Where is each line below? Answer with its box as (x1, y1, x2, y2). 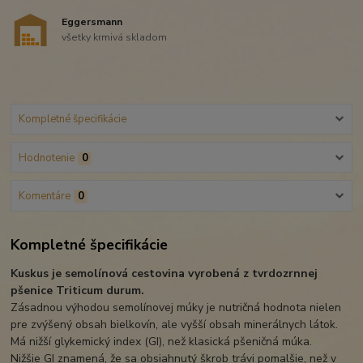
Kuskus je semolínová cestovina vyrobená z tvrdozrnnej (11, 266, 318, 282)
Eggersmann (62, 15, 123, 28)
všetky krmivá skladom (62, 31, 168, 45)
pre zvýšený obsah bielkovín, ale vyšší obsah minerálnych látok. (11, 317, 339, 333)
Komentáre (18, 188, 70, 203)
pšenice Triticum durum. (11, 283, 145, 299)
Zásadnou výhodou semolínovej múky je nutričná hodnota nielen (11, 300, 342, 316)
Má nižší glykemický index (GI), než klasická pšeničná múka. (11, 334, 313, 350)
